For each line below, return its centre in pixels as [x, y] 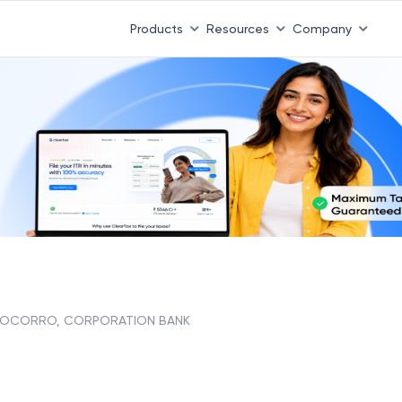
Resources [237, 28]
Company [322, 28]
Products [156, 28]
